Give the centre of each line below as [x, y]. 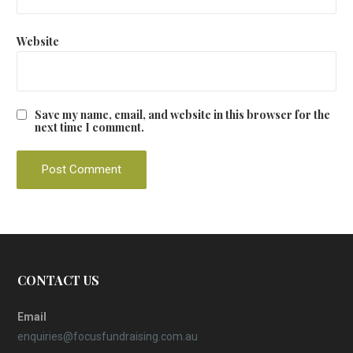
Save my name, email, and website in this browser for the [182, 115]
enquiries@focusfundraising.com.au [108, 337]
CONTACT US [59, 281]
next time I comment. [89, 127]
